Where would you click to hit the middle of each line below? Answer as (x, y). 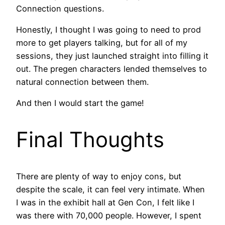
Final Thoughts (90, 140)
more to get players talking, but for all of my (102, 42)
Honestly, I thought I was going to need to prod (108, 29)
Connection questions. (60, 8)
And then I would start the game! (80, 103)
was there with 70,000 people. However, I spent (109, 215)
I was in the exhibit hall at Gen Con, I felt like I (105, 202)
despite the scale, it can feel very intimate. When (110, 189)
